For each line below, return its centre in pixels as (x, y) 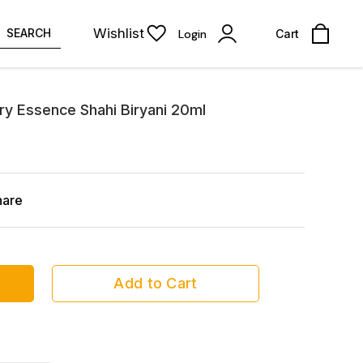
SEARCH (29, 33)
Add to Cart (156, 283)
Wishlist (119, 33)
